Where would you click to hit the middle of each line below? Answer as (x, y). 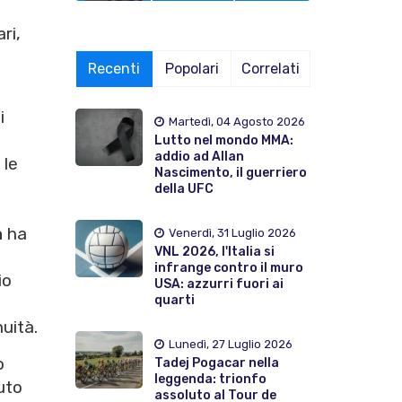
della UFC (184, 188)
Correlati (271, 68)
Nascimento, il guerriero (230, 172)
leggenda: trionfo (210, 379)
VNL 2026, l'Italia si (214, 251)
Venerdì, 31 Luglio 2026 (232, 232)
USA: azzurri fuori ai (218, 284)
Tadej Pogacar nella (216, 363)
